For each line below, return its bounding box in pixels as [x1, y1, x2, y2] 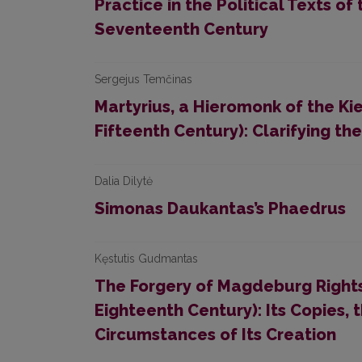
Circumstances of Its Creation [95, 325, 336, 344]
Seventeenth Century [95, 19, 268, 39]
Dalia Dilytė [95, 175, 153, 187]
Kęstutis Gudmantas [95, 252, 198, 265]
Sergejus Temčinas [95, 73, 192, 86]
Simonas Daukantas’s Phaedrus [95, 199, 346, 218]
